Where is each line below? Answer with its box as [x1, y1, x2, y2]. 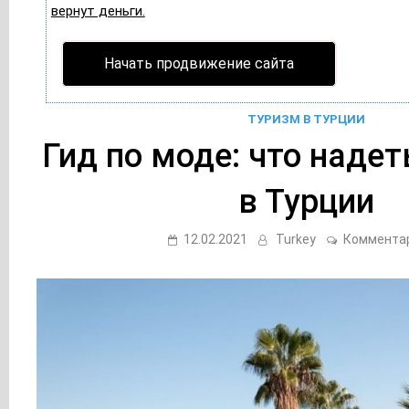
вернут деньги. [50, 3, 145, 19]
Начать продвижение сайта [103, 55, 294, 72]
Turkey [276, 232, 317, 246]
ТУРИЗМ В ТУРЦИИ [247, 112, 366, 126]
